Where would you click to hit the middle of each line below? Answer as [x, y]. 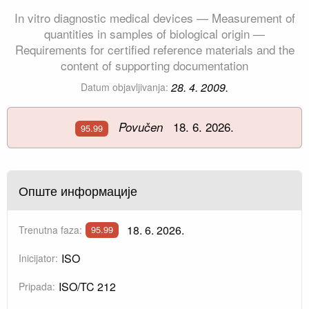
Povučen [141, 127]
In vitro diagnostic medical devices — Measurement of [154, 18]
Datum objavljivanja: [124, 87]
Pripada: [37, 286]
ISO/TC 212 [87, 286]
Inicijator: [38, 258]
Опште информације [78, 190]
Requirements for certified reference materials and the [154, 50]
